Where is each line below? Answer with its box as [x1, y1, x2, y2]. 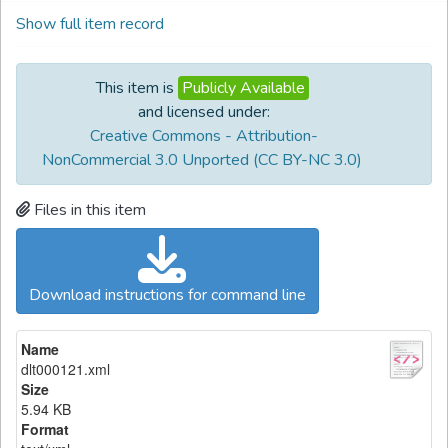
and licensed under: [138, 101, 270, 123]
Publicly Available [181, 77, 305, 99]
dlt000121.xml [21, 359, 110, 379]
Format [21, 419, 69, 439]
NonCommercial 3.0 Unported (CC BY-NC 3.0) [42, 149, 362, 171]
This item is [95, 77, 174, 99]
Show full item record [16, 13, 164, 35]
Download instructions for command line [29, 284, 306, 306]
